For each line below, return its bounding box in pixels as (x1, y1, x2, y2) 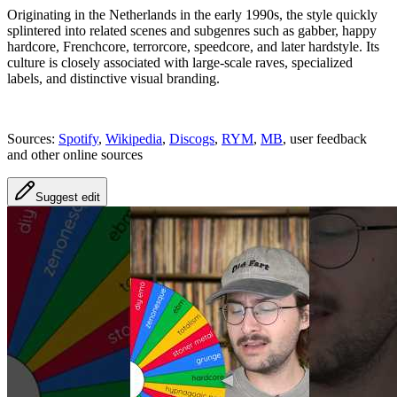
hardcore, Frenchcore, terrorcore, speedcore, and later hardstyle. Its (7, 38, 379, 54)
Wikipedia (105, 130, 162, 146)
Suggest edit (35, 190, 100, 204)
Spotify (58, 130, 98, 146)
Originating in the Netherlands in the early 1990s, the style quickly (7, 6, 378, 22)
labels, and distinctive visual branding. (7, 70, 220, 86)
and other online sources (7, 146, 143, 162)
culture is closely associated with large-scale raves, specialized (7, 54, 353, 70)
